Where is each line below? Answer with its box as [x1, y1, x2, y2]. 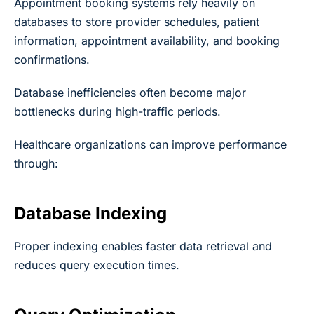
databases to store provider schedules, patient [14, 14, 259, 29]
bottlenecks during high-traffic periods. [14, 104, 221, 118]
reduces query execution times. [14, 257, 179, 272]
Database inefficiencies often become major [14, 85, 246, 100]
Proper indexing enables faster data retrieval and [14, 238, 272, 253]
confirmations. [14, 52, 90, 67]
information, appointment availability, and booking [14, 33, 280, 48]
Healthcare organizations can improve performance [14, 137, 287, 151]
